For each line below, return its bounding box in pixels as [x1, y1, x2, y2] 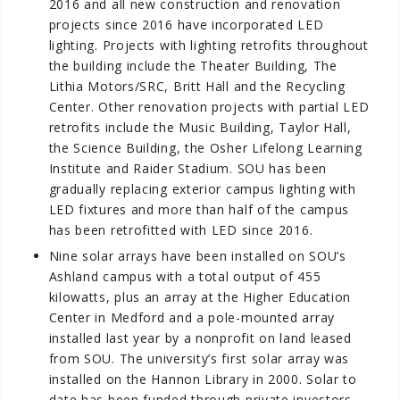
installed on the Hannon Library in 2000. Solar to [48, 370, 357, 387]
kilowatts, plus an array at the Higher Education [48, 287, 352, 305]
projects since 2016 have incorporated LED [48, 15, 324, 33]
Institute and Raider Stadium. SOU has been [48, 159, 327, 177]
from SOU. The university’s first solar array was [48, 349, 350, 367]
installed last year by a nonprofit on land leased [48, 329, 352, 346]
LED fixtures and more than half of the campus [48, 200, 350, 218]
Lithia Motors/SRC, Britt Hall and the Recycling [48, 77, 346, 95]
